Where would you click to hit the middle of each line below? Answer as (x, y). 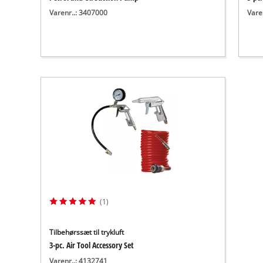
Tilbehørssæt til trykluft (87, 232)
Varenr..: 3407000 (79, 13)
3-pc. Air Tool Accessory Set (92, 245)
